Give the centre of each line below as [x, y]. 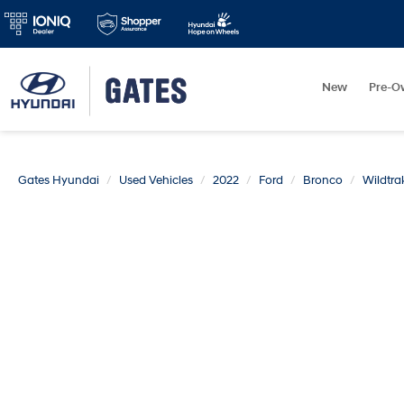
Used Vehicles [156, 180]
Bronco [323, 180]
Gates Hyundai [59, 180]
